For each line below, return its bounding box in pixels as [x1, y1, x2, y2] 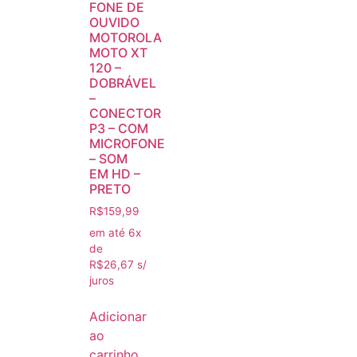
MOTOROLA [89, 29, 162, 46]
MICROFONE [89, 135, 165, 152]
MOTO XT [89, 45, 147, 61]
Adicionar [89, 308, 147, 324]
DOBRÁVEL [89, 75, 156, 92]
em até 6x [89, 226, 141, 239]
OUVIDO [89, 14, 139, 31]
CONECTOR [89, 105, 161, 122]
